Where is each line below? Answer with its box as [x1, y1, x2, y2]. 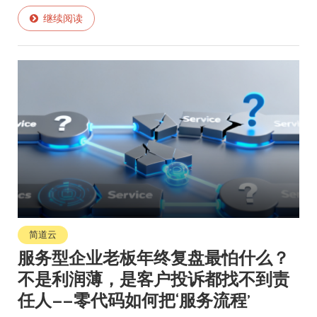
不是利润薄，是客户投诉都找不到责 [18, 268, 289, 291]
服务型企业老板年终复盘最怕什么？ [18, 247, 289, 270]
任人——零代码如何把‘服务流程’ [18, 289, 250, 312]
